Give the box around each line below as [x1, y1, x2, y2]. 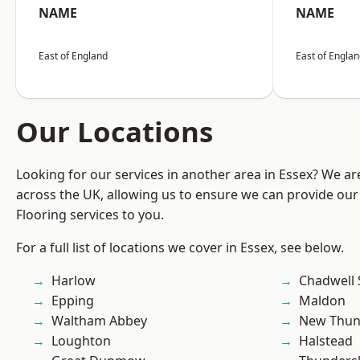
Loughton [51, 332, 111, 350]
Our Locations [16, 112, 213, 151]
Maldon [299, 292, 346, 310]
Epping [51, 292, 94, 310]
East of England [39, 49, 108, 63]
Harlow [51, 272, 96, 290]
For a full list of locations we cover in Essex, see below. [16, 239, 344, 257]
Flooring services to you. [16, 206, 164, 224]
